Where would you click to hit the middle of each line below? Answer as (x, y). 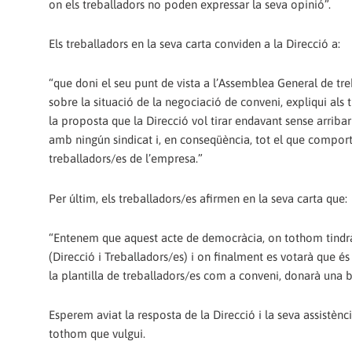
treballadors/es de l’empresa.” (126, 159)
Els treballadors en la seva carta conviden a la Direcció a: (194, 44)
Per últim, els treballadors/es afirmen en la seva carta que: (198, 198)
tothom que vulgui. (97, 334)
